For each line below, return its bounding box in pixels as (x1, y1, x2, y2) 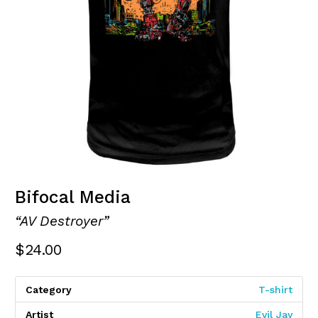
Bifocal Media (15, 187, 131, 208)
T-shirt (258, 283, 292, 295)
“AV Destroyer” (15, 212, 109, 229)
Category (26, 283, 72, 295)
